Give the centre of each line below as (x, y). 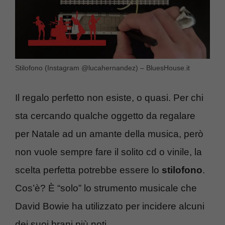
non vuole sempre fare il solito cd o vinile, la (108, 152)
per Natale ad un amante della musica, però (109, 134)
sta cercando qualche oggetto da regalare (105, 116)
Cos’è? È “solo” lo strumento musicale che (106, 188)
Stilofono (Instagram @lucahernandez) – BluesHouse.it (102, 68)
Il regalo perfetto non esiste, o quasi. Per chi (109, 98)
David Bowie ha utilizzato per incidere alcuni (110, 206)
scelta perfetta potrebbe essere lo (88, 170)
